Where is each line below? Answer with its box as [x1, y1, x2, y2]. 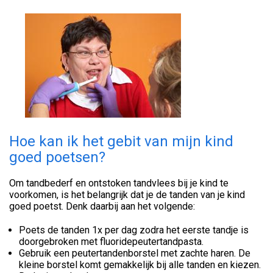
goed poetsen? [9, 148, 105, 166]
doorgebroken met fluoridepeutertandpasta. [19, 235, 204, 247]
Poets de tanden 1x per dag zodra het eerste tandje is [19, 224, 249, 236]
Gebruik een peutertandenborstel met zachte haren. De [19, 247, 250, 259]
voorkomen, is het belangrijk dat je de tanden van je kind [9, 188, 245, 200]
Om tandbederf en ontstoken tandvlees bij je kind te [9, 177, 229, 189]
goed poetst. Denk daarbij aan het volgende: [9, 200, 195, 212]
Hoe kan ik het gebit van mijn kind [9, 132, 233, 150]
